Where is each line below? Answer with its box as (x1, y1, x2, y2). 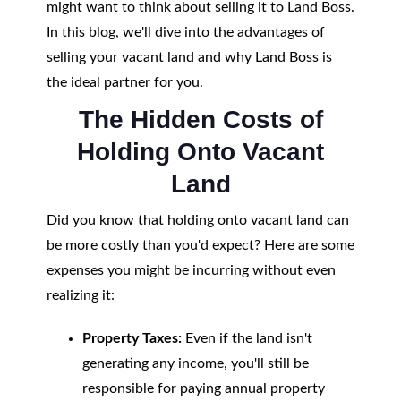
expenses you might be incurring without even (46, 263, 336, 277)
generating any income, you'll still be (81, 356, 309, 371)
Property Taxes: (81, 331, 182, 346)
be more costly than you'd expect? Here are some (46, 238, 354, 252)
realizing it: (46, 288, 115, 303)
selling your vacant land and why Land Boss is (46, 50, 332, 64)
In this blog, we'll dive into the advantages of (46, 25, 325, 39)
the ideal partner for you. (46, 75, 203, 90)
